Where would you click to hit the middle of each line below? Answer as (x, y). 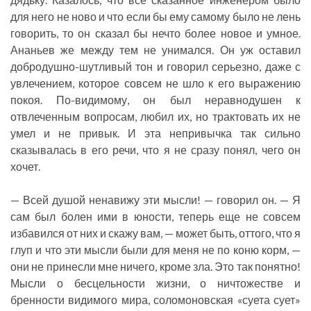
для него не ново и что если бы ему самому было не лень (155, 17)
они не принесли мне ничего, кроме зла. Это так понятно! (155, 267)
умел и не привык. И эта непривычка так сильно (155, 133)
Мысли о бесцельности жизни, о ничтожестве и (155, 283)
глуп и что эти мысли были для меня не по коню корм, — (155, 250)
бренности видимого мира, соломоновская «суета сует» (155, 300)
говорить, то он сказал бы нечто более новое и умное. (155, 33)
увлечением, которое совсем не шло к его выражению (155, 83)
